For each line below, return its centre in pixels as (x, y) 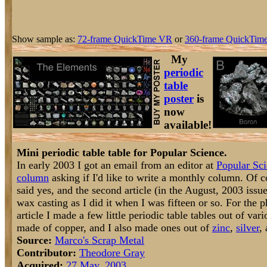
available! (188, 125)
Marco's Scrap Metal (100, 240)
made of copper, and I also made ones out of (114, 228)
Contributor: (46, 253)
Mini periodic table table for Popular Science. (122, 153)
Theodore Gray (112, 253)
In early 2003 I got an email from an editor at (117, 165)
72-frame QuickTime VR (125, 39)
